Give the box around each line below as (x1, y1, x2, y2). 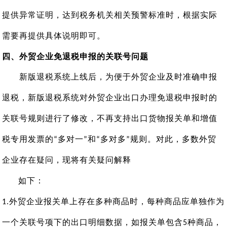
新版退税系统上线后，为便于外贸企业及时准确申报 (2, 72, 218, 82)
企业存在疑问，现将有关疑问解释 (2, 156, 132, 165)
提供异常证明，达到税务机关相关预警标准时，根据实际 (2, 11, 218, 20)
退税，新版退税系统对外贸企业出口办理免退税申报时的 (2, 93, 218, 102)
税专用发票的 (2, 135, 54, 144)
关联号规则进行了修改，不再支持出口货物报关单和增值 (2, 114, 218, 123)
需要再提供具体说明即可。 (2, 31, 106, 41)
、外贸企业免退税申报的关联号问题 (11, 52, 149, 61)
